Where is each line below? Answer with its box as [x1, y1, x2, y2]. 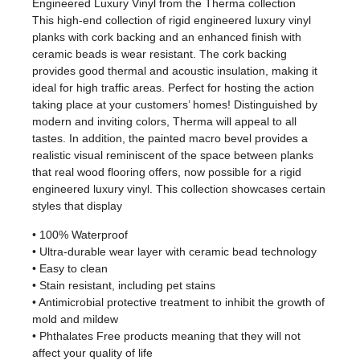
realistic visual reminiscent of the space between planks [32, 149, 313, 162]
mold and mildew [32, 312, 118, 325]
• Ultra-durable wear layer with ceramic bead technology [32, 244, 317, 258]
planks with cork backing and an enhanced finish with [32, 31, 301, 44]
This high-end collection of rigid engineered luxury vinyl [32, 14, 311, 27]
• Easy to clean [32, 261, 108, 275]
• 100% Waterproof [32, 227, 128, 241]
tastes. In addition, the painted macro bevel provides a [32, 132, 308, 145]
